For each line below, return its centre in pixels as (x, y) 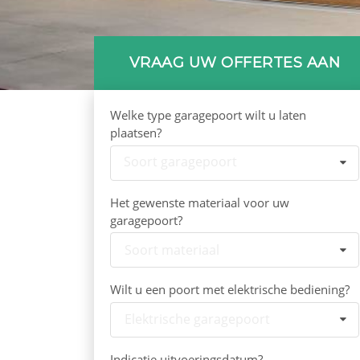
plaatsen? (136, 133)
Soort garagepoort (180, 162)
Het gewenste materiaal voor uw (200, 202)
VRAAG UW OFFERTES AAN (235, 63)
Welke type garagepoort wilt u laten (208, 115)
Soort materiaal (172, 250)
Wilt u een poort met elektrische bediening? (230, 290)
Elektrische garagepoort (197, 319)
